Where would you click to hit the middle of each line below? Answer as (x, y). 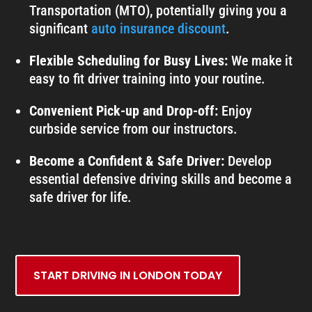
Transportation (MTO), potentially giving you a (158, 10)
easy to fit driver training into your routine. (148, 78)
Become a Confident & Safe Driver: (127, 161)
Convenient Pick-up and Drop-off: (124, 110)
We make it (260, 60)
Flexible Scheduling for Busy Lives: (129, 60)
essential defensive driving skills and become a (161, 179)
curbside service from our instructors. (134, 128)
